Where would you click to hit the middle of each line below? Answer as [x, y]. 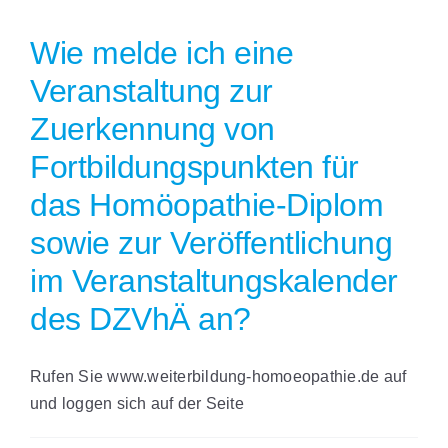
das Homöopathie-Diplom [207, 205]
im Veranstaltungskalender [214, 281]
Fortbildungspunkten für [194, 167]
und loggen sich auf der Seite [137, 404]
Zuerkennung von [152, 129]
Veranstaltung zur [151, 91]
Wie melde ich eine [162, 53]
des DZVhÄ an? [140, 319]
